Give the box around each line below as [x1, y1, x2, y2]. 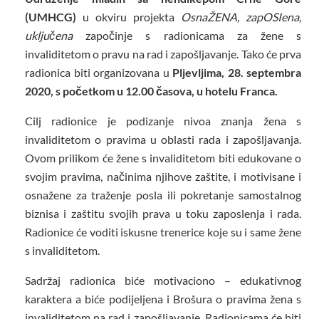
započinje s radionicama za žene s [73, 28, 301, 43]
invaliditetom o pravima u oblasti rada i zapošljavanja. [25, 132, 301, 147]
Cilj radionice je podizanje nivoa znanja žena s [25, 114, 301, 128]
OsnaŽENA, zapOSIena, [181, 10, 301, 24]
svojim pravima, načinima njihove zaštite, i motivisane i [25, 169, 301, 184]
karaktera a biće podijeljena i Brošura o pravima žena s [25, 292, 301, 306]
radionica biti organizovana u [25, 66, 172, 80]
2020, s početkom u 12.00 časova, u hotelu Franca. [25, 84, 278, 98]
